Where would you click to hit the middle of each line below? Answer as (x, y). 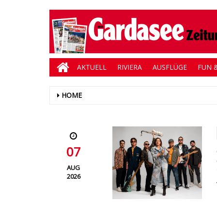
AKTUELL (92, 67)
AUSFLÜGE (170, 67)
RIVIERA (130, 67)
